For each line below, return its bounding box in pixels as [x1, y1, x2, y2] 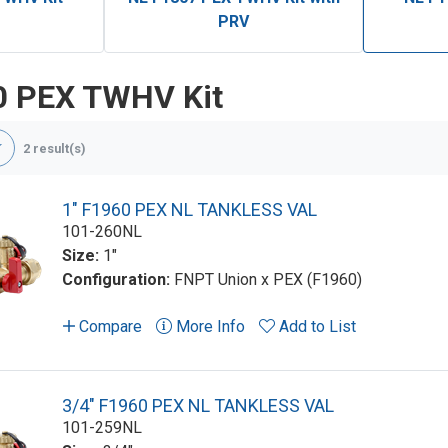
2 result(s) [22, 140, 86, 156]
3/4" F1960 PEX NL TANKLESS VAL [62, 395, 334, 417]
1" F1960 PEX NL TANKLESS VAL [62, 199, 317, 221]
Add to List [279, 317, 356, 337]
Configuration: [62, 270, 174, 290]
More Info [172, 317, 245, 337]
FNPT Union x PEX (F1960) [174, 270, 362, 290]
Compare [75, 317, 142, 337]
